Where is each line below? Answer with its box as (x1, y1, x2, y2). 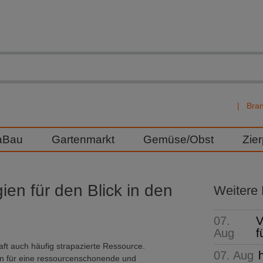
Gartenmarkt (51, 133, 114, 146)
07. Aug (214, 248, 254, 262)
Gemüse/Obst (143, 133, 214, 146)
